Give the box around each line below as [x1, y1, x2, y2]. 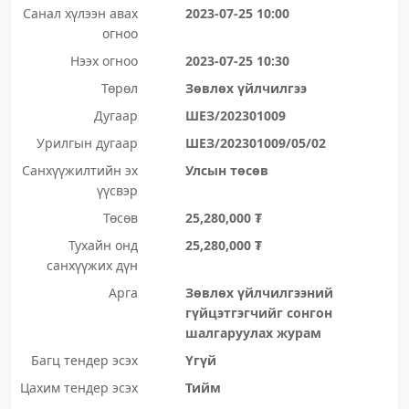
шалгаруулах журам [184, 324, 321, 341]
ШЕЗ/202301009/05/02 [184, 134, 326, 152]
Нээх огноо [69, 52, 138, 69]
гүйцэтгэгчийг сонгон [184, 304, 332, 321]
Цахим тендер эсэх [19, 379, 138, 396]
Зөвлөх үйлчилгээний [184, 284, 333, 301]
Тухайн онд [68, 236, 138, 254]
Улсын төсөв [184, 162, 268, 179]
